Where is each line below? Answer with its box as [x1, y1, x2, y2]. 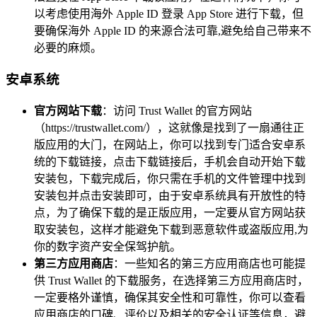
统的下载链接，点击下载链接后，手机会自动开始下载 [34, 155, 306, 168]
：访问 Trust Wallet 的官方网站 [102, 104, 252, 117]
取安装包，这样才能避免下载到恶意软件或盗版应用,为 [34, 223, 309, 236]
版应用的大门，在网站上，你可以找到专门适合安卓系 [34, 138, 306, 151]
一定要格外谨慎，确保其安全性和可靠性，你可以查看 [34, 291, 306, 304]
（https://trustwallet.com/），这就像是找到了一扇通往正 [34, 121, 304, 134]
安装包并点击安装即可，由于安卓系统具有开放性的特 [34, 189, 306, 202]
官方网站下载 [34, 104, 102, 117]
